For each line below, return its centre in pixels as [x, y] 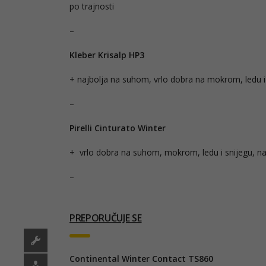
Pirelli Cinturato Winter [118, 128]
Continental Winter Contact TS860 [141, 258]
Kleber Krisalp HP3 [107, 55]
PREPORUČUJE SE [106, 218]
